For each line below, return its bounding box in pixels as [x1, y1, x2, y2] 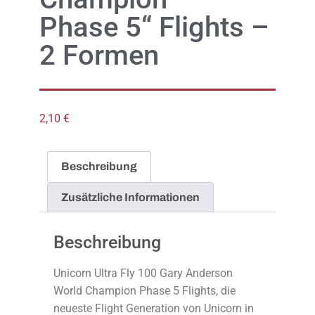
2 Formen [39, 39, 159, 72]
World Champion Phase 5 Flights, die [53, 284, 236, 298]
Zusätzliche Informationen [61, 191, 200, 203]
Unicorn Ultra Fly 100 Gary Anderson [53, 266, 233, 281]
